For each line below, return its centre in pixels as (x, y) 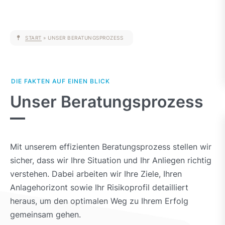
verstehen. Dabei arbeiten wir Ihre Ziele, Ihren (96, 174)
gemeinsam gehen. (45, 214)
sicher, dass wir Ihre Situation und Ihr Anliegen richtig (111, 160)
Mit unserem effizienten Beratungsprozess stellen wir (111, 146)
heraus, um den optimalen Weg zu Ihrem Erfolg (99, 201)
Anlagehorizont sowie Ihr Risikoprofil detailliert (99, 187)
